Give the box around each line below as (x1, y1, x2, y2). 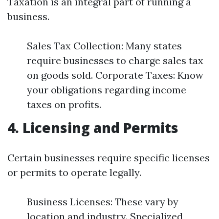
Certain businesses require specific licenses (7, 152, 210, 164)
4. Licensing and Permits (7, 118, 178, 137)
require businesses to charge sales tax (27, 54, 203, 66)
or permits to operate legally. (7, 166, 141, 178)
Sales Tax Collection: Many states (27, 40, 182, 52)
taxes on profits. (27, 98, 101, 110)
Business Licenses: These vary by (27, 196, 178, 208)
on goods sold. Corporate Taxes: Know (27, 69, 203, 81)
